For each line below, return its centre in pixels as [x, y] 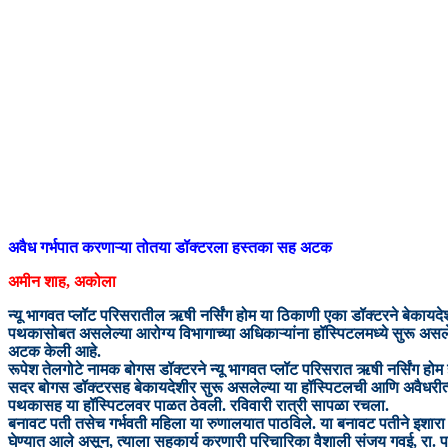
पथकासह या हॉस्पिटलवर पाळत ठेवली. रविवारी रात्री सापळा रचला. [198, 406]
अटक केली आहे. [54, 352]
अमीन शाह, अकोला [64, 282]
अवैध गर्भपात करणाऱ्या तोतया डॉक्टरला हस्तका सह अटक [170, 248]
